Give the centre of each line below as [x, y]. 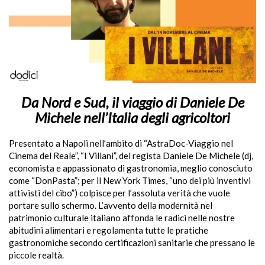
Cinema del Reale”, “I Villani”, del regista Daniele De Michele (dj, [131, 156]
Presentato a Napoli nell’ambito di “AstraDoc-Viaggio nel [121, 143]
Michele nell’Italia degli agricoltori [132, 117]
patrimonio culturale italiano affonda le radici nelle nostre [122, 218]
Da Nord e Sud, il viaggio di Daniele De [132, 102]
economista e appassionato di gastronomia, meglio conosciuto [131, 168]
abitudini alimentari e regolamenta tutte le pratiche [109, 230]
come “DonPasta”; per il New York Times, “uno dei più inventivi [130, 180]
